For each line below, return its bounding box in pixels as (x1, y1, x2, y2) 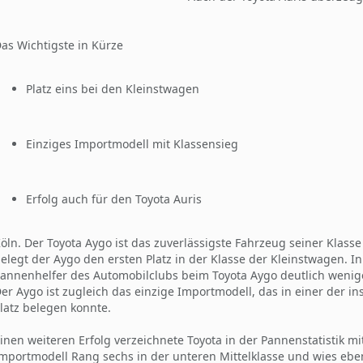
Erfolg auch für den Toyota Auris (26, 190, 202, 207)
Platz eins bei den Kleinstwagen (26, 80, 199, 96)
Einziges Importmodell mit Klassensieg (26, 135, 238, 152)
